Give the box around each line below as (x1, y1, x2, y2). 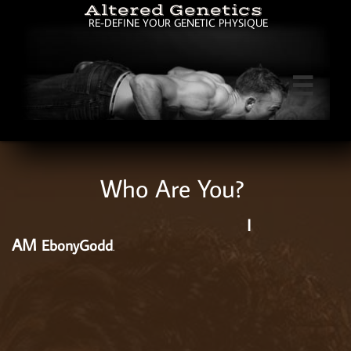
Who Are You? (100, 172, 251, 204)
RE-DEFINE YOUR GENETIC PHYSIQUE (89, 16, 268, 30)
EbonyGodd (42, 235, 113, 255)
